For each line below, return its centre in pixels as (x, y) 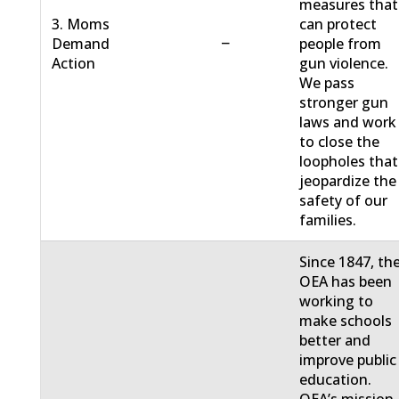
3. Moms (81, 24)
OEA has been (346, 282)
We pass (327, 83)
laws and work (348, 122)
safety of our (344, 201)
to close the (340, 142)
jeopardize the (348, 181)
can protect (338, 24)
